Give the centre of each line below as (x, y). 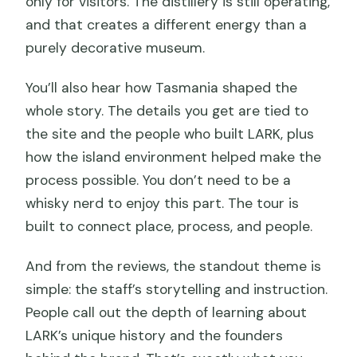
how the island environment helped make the (174, 157)
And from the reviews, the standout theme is (174, 266)
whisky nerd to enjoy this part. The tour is (163, 203)
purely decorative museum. (116, 47)
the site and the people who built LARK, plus (170, 133)
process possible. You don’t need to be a (159, 180)
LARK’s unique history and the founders (155, 335)
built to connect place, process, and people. (169, 226)
